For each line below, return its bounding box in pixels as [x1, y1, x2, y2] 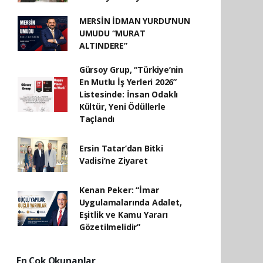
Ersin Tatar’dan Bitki [79, 143, 163, 154]
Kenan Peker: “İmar [79, 184, 159, 195]
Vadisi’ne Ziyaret [79, 155, 148, 166]
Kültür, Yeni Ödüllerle [79, 101, 166, 112]
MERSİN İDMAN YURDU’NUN [79, 15, 190, 26]
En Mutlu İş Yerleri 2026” [79, 76, 177, 87]
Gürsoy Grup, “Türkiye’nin [79, 64, 184, 75]
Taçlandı [79, 113, 115, 124]
